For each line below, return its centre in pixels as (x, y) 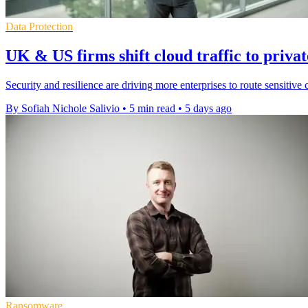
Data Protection (39, 26)
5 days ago (208, 108)
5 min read (152, 108)
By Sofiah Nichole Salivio (63, 108)
